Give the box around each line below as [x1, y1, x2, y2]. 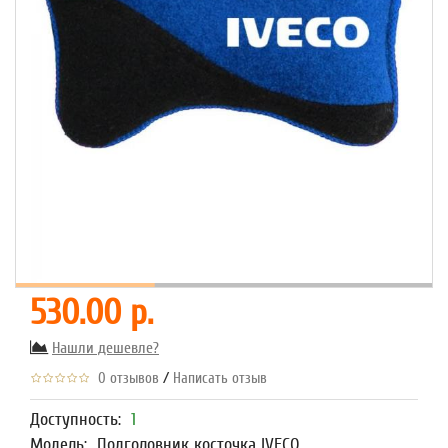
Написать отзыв [173, 370, 267, 387]
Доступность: [30, 409, 131, 430]
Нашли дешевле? [52, 339, 159, 357]
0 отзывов [90, 370, 159, 387]
